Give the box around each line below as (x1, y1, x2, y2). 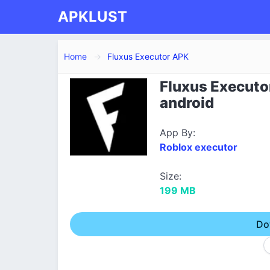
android (159, 94, 214, 111)
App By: (159, 127, 195, 139)
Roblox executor (159, 141, 237, 153)
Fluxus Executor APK (107, 51, 189, 61)
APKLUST (58, 8, 127, 25)
